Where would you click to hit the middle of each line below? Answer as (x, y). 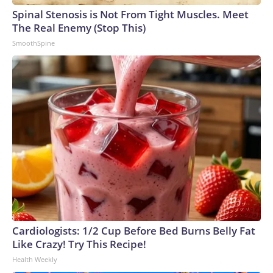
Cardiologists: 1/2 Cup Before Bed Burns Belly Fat (134, 231)
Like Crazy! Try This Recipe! (79, 244)
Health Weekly (35, 259)
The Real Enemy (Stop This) (79, 28)
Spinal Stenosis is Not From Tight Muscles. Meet (130, 14)
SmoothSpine (34, 43)
